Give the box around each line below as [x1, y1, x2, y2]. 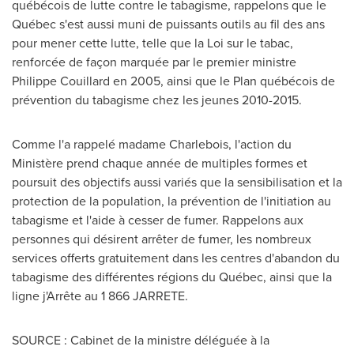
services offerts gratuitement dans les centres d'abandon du [12, 249, 340, 267]
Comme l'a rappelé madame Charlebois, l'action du [12, 135, 292, 153]
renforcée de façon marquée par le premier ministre [12, 53, 296, 71]
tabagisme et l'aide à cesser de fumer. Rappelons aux [12, 211, 303, 229]
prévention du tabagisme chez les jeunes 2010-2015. [12, 91, 302, 109]
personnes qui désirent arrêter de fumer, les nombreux [12, 230, 311, 248]
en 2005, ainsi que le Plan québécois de [110, 72, 335, 90]
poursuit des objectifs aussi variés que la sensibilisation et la [12, 173, 342, 191]
